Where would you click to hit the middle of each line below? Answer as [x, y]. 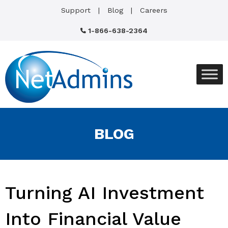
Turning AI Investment [105, 193]
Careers [153, 10]
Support [76, 10]
